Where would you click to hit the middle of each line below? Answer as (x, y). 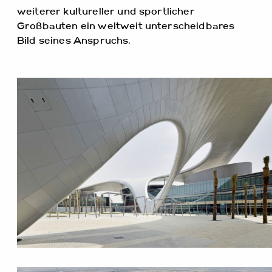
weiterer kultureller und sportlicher (106, 12)
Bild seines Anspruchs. (74, 42)
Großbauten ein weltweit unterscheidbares (126, 27)
